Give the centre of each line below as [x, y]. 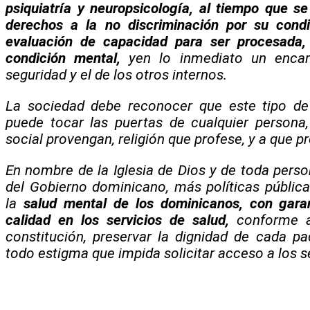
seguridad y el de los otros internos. [116, 75]
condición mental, [67, 58]
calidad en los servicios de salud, [118, 220]
